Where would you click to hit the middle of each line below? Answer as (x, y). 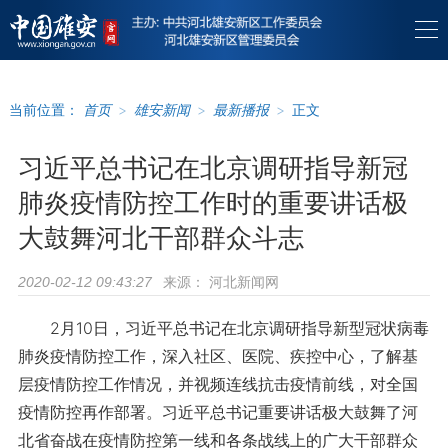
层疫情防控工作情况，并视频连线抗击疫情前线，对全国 (217, 384)
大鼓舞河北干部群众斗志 (160, 237)
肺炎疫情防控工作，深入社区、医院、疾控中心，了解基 (217, 356)
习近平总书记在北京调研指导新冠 (212, 167)
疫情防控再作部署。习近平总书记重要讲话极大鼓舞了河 (217, 412)
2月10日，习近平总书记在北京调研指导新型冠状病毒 (223, 328)
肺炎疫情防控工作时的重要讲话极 (212, 202)
